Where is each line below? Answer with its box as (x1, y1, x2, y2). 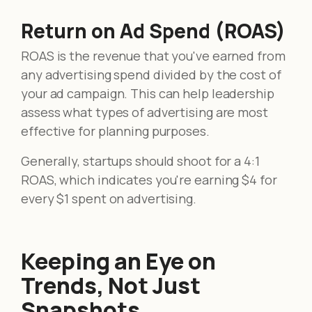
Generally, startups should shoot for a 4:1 (21, 152, 260, 169)
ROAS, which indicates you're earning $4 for (21, 171, 277, 188)
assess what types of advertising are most (21, 103, 268, 120)
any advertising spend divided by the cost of (21, 65, 281, 83)
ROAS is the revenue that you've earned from (21, 47, 286, 64)
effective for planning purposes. (21, 122, 210, 139)
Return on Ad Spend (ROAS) (21, 17, 286, 44)
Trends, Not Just (21, 270, 201, 301)
